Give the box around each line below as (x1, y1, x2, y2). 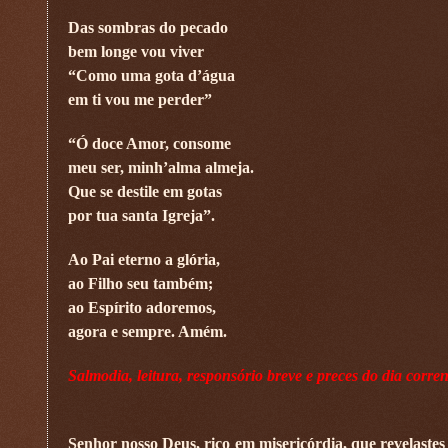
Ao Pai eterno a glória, (68, 250, 220, 268)
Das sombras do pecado (68, 18, 228, 36)
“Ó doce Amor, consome (68, 134, 231, 152)
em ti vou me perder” (68, 90, 212, 108)
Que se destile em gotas (68, 182, 222, 200)
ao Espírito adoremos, (68, 298, 216, 316)
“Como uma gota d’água (68, 66, 235, 84)
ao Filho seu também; (68, 274, 213, 292)
